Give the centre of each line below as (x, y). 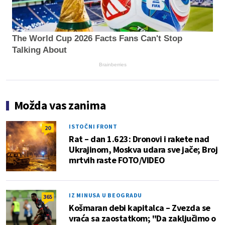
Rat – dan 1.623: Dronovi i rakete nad (139, 139)
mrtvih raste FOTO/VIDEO (117, 160)
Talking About (39, 50)
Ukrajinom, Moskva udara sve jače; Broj (143, 150)
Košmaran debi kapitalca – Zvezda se (140, 208)
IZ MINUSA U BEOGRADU (105, 195)
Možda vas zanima (60, 105)
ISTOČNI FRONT (93, 127)
